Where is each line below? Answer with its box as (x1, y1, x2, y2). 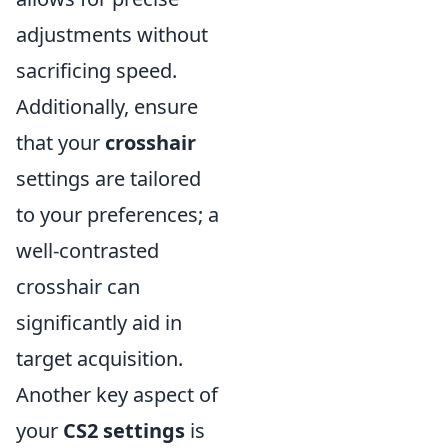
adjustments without (16, 21, 208, 48)
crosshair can (16, 273, 140, 300)
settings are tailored (16, 165, 201, 192)
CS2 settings (63, 417, 185, 444)
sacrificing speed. (16, 57, 177, 84)
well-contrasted (16, 237, 159, 264)
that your (16, 129, 105, 156)
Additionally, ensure (16, 93, 198, 120)
